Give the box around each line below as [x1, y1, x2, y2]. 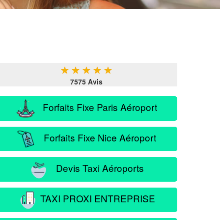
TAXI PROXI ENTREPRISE [37, 191, 155, 205]
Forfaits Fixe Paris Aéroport [35, 100, 157, 113]
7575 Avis [70, 77, 103, 86]
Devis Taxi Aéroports [49, 161, 144, 174]
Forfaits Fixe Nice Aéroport [36, 130, 156, 144]
